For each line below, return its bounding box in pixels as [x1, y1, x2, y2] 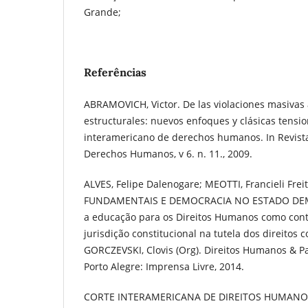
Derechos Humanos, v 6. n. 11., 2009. [84, 146, 252, 160]
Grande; [84, 5, 124, 19]
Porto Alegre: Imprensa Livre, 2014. [84, 259, 244, 273]
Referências [84, 65, 146, 79]
